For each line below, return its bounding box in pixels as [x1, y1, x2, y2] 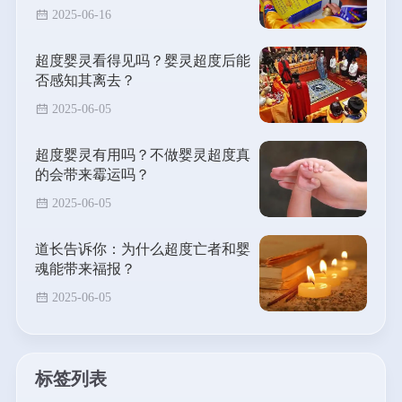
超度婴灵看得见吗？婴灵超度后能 [34, 53, 250, 68]
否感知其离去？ [34, 73, 135, 88]
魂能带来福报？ [34, 261, 135, 276]
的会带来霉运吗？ [34, 167, 150, 182]
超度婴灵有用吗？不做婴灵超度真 [34, 147, 250, 162]
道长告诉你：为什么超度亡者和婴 [34, 241, 250, 257]
